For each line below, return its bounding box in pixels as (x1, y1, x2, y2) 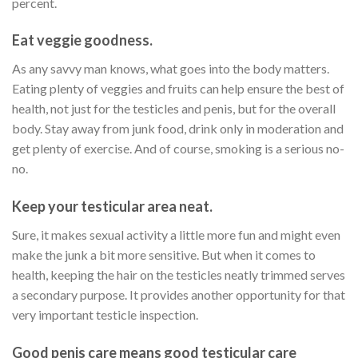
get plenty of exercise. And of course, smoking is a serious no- (12, 141, 344, 157)
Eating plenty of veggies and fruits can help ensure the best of (12, 81, 344, 97)
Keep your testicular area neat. (12, 197, 213, 216)
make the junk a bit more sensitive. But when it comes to (12, 247, 316, 263)
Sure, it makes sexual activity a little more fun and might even (12, 227, 340, 243)
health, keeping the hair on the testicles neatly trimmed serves (12, 267, 345, 283)
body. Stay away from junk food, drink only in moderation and (12, 121, 344, 137)
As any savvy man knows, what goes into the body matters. (12, 61, 329, 77)
